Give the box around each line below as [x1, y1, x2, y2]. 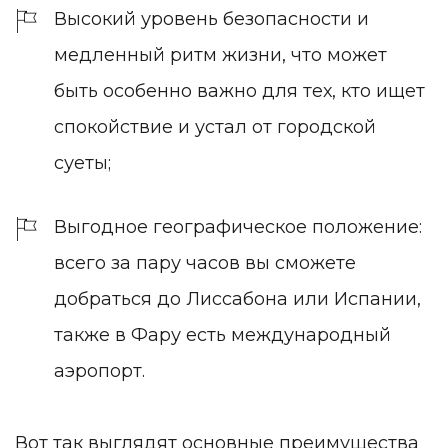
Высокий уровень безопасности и [54, 8, 369, 31]
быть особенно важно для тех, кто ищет [54, 80, 425, 103]
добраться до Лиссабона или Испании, [54, 288, 421, 311]
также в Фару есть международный [54, 324, 391, 347]
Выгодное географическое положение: [54, 216, 422, 239]
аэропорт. [54, 360, 150, 383]
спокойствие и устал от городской [54, 116, 376, 139]
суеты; [54, 152, 111, 175]
